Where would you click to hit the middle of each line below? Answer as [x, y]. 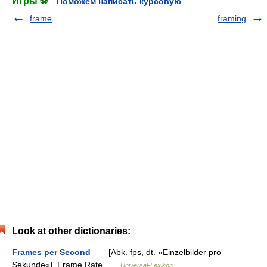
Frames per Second [51, 252]
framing [232, 18]
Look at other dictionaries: [71, 231]
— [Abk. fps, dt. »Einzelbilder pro [156, 252]
